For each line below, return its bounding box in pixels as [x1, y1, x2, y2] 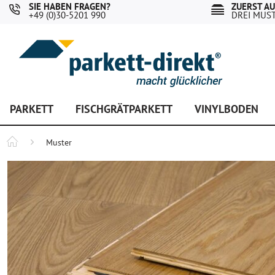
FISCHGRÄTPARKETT [76, 102, 172, 116]
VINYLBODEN [195, 102, 258, 116]
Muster [46, 137, 72, 148]
